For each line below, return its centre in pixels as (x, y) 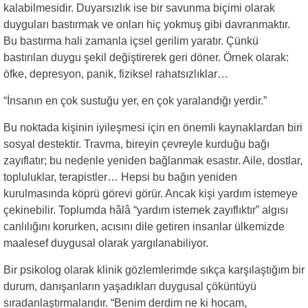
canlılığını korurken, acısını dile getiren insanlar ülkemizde (144, 227)
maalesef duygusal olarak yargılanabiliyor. (106, 243)
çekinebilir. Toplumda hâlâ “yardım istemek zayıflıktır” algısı (146, 210)
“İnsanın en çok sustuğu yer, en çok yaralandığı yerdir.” (135, 101)
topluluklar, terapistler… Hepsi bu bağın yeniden (120, 177)
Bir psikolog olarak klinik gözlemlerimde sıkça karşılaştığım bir (154, 270)
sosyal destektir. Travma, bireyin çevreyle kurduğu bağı (136, 144)
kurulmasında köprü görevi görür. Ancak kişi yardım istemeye (151, 194)
